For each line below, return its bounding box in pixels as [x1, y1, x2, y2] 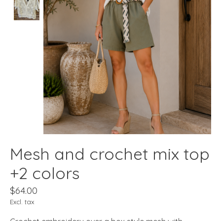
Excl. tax [10, 197, 34, 206]
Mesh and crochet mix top [10, 143, 210, 164]
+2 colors [10, 162, 79, 183]
